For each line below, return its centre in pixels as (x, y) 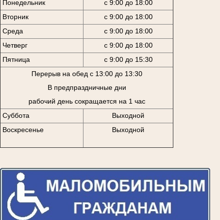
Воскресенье (23, 130)
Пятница (16, 60)
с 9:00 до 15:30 (128, 60)
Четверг (15, 45)
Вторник (15, 17)
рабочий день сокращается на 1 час (87, 101)
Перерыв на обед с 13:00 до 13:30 (87, 74)
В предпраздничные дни (87, 88)
